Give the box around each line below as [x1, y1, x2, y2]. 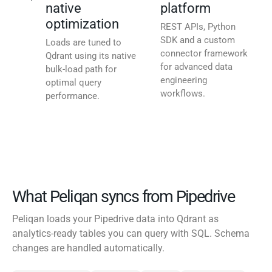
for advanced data [160, 61, 233, 73]
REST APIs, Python [160, 21, 236, 33]
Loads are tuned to [46, 37, 121, 49]
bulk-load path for [46, 64, 117, 75]
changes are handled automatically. [12, 242, 165, 254]
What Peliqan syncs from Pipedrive [12, 187, 235, 207]
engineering [160, 75, 207, 86]
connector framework [160, 48, 248, 59]
